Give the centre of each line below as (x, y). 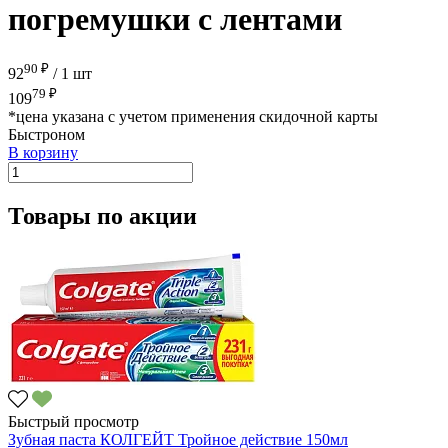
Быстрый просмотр (73, 421)
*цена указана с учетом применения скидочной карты (193, 116)
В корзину (43, 152)
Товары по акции (102, 215)
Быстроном (46, 134)
